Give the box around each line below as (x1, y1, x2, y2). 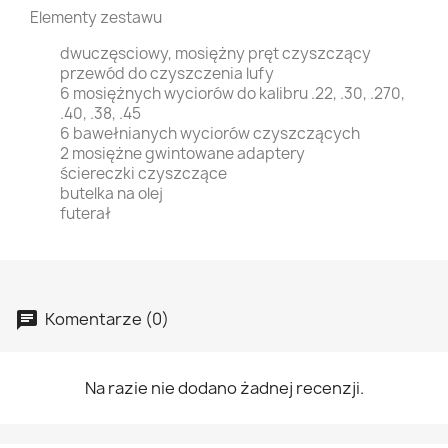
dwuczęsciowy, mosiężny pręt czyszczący (60, 43, 371, 64)
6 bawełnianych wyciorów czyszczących (60, 123, 360, 144)
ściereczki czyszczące (60, 163, 227, 184)
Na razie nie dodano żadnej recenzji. (84, 377, 364, 399)
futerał (60, 203, 111, 224)
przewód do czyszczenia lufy (60, 63, 274, 84)
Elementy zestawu (30, 7, 162, 28)
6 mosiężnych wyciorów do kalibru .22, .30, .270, (60, 83, 405, 104)
